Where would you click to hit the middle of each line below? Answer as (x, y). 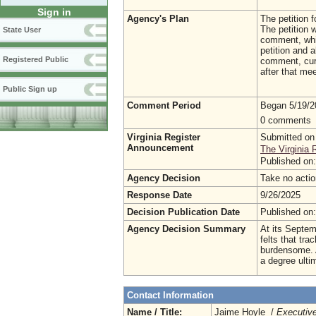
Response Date (159, 195)
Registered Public (36, 60)
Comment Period (164, 105)
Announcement (160, 148)
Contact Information (170, 295)
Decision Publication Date (183, 212)
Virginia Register (164, 137)
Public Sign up (30, 89)
